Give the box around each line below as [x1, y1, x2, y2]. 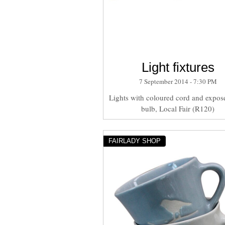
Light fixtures [141, 60, 214, 75]
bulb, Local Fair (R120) [141, 103, 215, 114]
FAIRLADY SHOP [108, 137, 161, 145]
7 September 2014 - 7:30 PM [139, 77, 217, 86]
